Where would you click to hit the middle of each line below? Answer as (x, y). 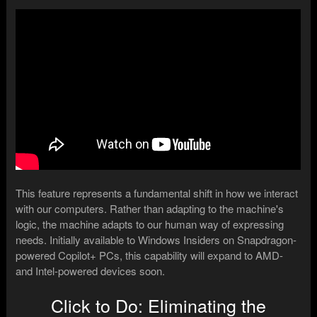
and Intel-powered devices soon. (91, 271)
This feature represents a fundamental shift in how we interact (157, 193)
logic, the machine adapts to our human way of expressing (150, 224)
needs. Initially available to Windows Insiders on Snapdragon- (156, 240)
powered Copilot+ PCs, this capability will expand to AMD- (150, 255)
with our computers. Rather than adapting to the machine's (150, 209)
